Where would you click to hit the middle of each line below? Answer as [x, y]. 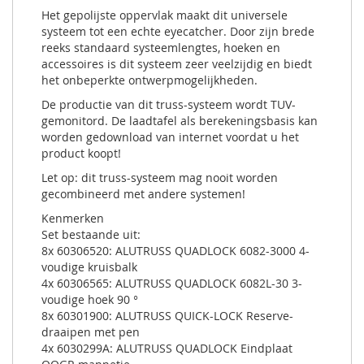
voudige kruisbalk [89, 266]
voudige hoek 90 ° [90, 299]
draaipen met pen [91, 331]
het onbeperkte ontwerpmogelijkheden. [149, 80]
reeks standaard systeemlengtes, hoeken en [161, 47]
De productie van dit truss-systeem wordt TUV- [169, 104]
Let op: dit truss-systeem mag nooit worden [160, 177]
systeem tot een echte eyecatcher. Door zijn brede [178, 31]
